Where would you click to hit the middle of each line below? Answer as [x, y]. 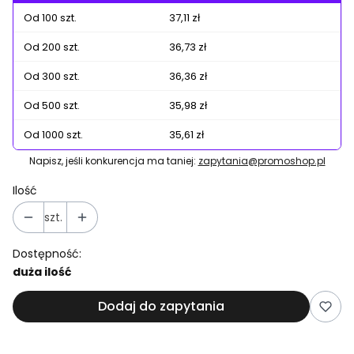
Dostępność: [47, 254]
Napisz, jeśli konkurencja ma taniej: [113, 161]
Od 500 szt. [52, 106]
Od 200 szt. [52, 47]
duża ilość [42, 272]
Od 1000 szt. [53, 135]
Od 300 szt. [52, 77]
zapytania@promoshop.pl [262, 161]
